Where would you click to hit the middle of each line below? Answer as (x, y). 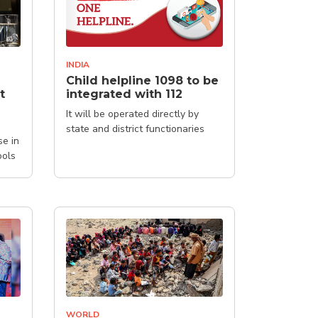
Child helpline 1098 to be (142, 80)
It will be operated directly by (132, 114)
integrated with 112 (124, 94)
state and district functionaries (135, 128)
